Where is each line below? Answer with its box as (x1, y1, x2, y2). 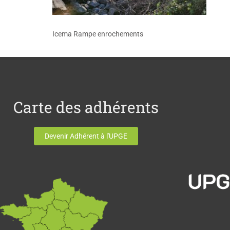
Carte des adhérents (13, 97, 159, 117)
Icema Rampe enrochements (52, 29, 143, 38)
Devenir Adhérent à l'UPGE (45, 132, 128, 140)
